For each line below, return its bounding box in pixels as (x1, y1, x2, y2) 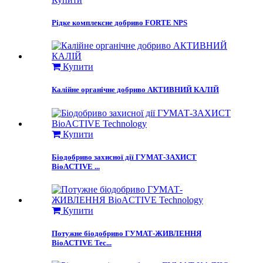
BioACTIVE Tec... (52, 238, 112, 248)
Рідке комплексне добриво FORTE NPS (52, 18, 187, 28)
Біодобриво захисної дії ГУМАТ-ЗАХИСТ (52, 152, 197, 161)
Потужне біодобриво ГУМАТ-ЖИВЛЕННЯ (52, 229, 201, 238)
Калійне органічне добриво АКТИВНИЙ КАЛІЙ (52, 85, 219, 95)
